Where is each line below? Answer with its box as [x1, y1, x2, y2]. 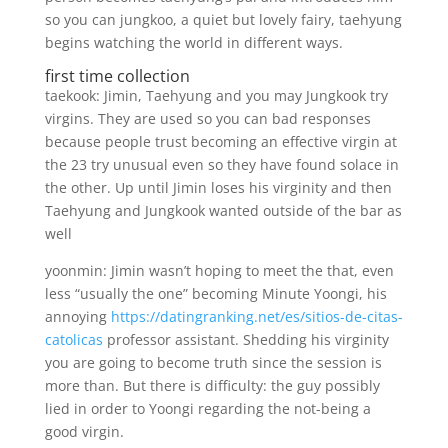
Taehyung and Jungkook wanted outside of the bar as [44, 201, 402, 220]
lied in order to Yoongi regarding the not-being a [44, 399, 371, 418]
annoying [44, 307, 111, 326]
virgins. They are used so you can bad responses [44, 109, 371, 128]
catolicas [44, 330, 103, 349]
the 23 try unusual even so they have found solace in [44, 155, 399, 174]
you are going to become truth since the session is [44, 353, 382, 372]
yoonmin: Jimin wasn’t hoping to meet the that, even [44, 261, 394, 280]
